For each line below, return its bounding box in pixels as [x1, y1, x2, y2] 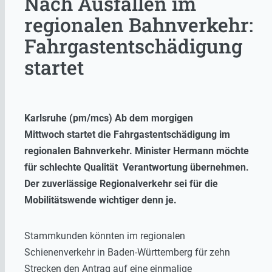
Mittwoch [24, 129, 67, 141]
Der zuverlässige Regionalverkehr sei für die [24, 178, 218, 190]
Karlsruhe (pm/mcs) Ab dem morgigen [24, 112, 193, 124]
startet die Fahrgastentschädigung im [67, 129, 230, 141]
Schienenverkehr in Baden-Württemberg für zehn [24, 246, 230, 259]
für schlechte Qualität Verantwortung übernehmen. [24, 161, 249, 174]
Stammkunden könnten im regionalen [24, 230, 185, 242]
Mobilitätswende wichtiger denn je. [24, 194, 177, 206]
